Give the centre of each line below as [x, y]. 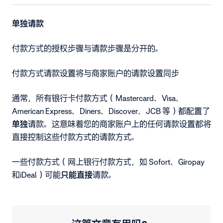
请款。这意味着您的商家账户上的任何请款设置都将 [119, 124]
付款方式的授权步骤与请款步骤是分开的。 [88, 48]
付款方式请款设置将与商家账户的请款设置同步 [96, 73]
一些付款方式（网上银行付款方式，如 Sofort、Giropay [108, 162]
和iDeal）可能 [36, 174]
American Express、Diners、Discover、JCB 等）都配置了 [111, 111]
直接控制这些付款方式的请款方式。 [76, 137]
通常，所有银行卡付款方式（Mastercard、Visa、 [98, 98]
